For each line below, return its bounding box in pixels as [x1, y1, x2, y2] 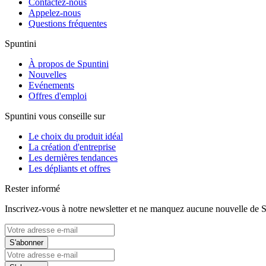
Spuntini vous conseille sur [5, 111, 105, 122]
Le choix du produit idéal [28, 131, 123, 142]
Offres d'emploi [28, 91, 87, 102]
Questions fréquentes [28, 18, 107, 29]
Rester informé [5, 183, 60, 194]
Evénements [28, 80, 74, 91]
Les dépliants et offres [28, 163, 110, 174]
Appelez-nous [28, 8, 81, 18]
